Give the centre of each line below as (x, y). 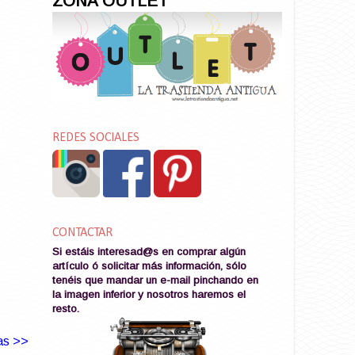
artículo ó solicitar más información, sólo (149, 265)
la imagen (78, 294)
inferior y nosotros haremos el (174, 294)
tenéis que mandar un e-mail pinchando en (155, 280)
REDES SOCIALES (96, 138)
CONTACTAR (82, 233)
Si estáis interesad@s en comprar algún (149, 251)
